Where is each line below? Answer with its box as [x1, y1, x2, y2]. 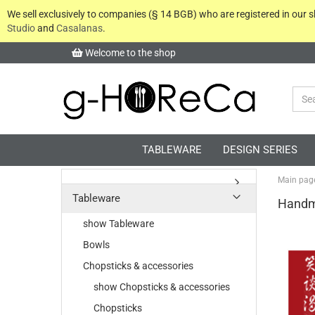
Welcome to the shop [83, 47, 176, 58]
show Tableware [83, 218, 154, 229]
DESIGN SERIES [223, 143, 297, 156]
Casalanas [56, 22, 103, 34]
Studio [7, 22, 35, 34]
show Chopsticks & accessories [94, 281, 230, 292]
